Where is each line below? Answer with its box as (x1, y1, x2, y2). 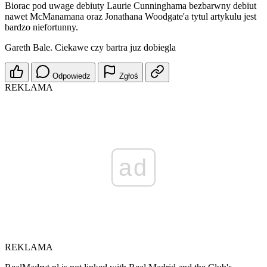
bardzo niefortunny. (5, 22, 78, 33)
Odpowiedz (52, 72, 91, 81)
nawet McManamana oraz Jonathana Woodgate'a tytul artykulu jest (5, 11, 256, 22)
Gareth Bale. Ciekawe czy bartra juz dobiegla (5, 42, 176, 53)
